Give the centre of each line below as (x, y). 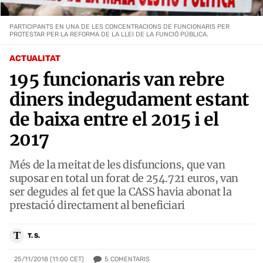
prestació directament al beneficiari (97, 205)
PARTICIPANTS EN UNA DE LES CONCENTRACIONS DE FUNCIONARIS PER (119, 26)
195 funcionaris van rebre (117, 79)
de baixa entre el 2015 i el (114, 119)
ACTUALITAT (35, 58)
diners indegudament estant (129, 99)
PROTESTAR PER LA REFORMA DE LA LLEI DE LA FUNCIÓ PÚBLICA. (109, 34)
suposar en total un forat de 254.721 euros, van (124, 178)
